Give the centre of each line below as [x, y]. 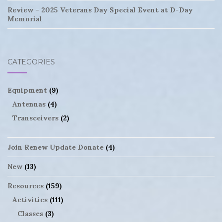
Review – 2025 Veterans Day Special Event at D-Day [100, 10]
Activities [30, 199]
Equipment [27, 90]
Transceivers [35, 118]
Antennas [29, 104]
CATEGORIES [31, 62]
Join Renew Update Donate [55, 147]
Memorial [25, 19]
